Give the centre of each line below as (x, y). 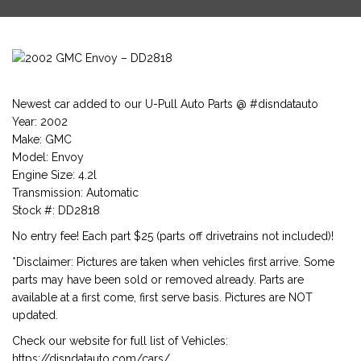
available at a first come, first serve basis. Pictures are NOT (162, 297)
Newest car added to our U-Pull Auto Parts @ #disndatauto (165, 104)
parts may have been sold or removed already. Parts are (158, 280)
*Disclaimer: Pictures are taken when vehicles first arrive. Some (173, 262)
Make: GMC (42, 139)
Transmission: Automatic (75, 193)
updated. (35, 315)
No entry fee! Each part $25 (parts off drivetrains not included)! (173, 236)
